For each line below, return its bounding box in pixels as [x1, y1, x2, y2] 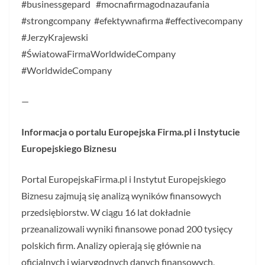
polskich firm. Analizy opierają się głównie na [21, 239, 201, 251]
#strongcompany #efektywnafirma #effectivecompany [21, 14, 243, 26]
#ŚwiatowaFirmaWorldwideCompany [21, 47, 177, 59]
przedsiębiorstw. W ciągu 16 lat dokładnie [21, 206, 190, 218]
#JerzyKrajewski [21, 31, 88, 43]
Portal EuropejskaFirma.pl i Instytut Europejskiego [21, 173, 226, 185]
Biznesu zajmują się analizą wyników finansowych [21, 189, 221, 201]
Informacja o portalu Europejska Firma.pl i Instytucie [21, 125, 240, 137]
